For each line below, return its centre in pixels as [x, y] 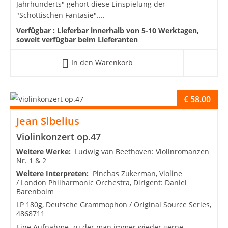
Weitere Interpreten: [54, 173]
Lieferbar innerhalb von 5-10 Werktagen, [128, 31]
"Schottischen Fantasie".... [61, 15]
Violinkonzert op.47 [59, 137]
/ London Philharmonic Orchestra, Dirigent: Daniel [102, 182]
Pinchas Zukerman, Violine [137, 173]
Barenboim [35, 191]
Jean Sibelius [48, 121]
